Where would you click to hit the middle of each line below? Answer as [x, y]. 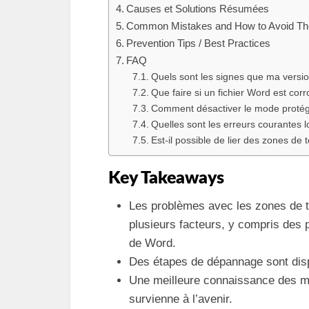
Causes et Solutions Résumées [198, 8]
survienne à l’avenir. [181, 299]
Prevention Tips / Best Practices [199, 43]
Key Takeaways [166, 178]
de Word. [152, 243]
